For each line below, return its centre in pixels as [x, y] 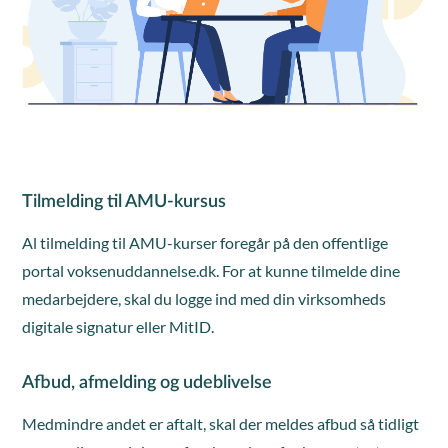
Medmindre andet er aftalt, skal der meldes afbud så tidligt [221, 423]
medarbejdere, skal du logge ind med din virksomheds [204, 298]
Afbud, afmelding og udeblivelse [147, 383]
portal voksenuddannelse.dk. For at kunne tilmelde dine [211, 270]
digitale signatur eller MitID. [118, 326]
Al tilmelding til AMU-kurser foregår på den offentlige [205, 242]
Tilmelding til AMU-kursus [124, 202]
